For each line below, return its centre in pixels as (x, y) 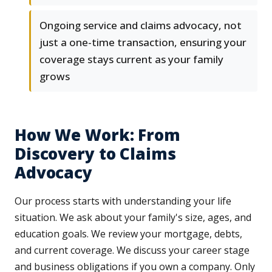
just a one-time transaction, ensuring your (143, 42)
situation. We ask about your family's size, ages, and (133, 218)
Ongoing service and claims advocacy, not (141, 25)
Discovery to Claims (95, 154)
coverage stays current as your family (131, 59)
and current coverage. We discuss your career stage (132, 250)
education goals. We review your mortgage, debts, (128, 234)
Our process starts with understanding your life (123, 201)
